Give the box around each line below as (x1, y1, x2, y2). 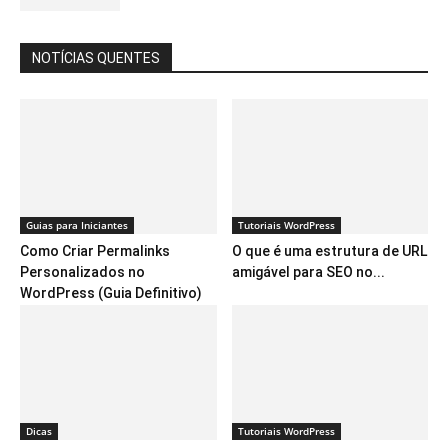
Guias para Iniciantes (26, 218, 128, 233)
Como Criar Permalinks (20, 243, 170, 260)
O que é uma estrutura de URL (231, 243, 427, 260)
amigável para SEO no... (231, 264, 385, 281)
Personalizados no (20, 264, 145, 281)
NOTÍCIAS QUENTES (32, 49, 160, 66)
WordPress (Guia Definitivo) (20, 285, 202, 302)
